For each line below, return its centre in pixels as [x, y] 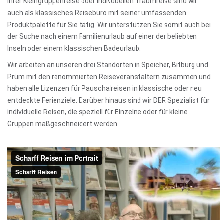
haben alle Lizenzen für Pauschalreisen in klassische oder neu [105, 88]
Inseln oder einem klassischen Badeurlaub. [74, 48]
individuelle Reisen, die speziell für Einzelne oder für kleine [97, 112]
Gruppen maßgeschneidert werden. [63, 124]
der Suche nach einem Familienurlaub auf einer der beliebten [102, 36]
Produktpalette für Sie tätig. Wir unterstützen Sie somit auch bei [109, 25]
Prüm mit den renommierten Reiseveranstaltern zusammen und [109, 77]
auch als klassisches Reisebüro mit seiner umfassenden [97, 13]
